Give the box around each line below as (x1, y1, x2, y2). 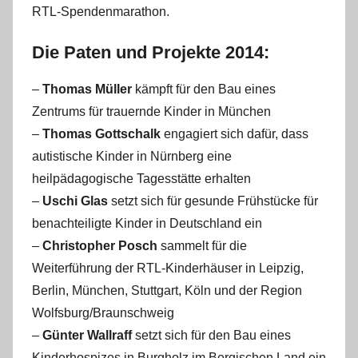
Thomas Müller (42, 82, 132, 96)
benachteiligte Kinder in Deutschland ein (32, 216, 262, 230)
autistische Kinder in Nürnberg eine (32, 149, 232, 163)
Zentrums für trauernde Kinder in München (32, 104, 271, 118)
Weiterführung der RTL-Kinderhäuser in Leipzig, (32, 261, 304, 275)
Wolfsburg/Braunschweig (32, 305, 174, 320)
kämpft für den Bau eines (132, 82, 276, 96)
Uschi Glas (42, 193, 108, 208)
